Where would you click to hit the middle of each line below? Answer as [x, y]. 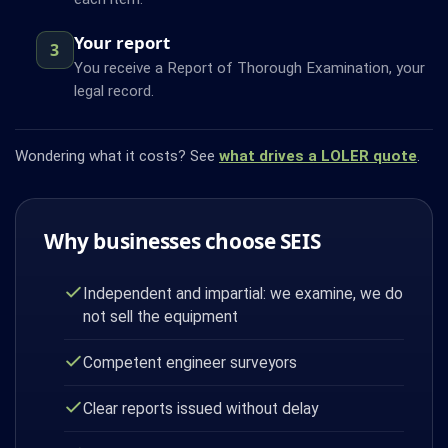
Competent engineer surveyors [190, 362]
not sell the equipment [161, 316]
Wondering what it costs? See [117, 155]
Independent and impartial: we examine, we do [243, 293]
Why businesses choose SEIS [182, 240]
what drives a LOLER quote [318, 155]
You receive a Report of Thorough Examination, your [249, 67]
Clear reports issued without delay [201, 408]
